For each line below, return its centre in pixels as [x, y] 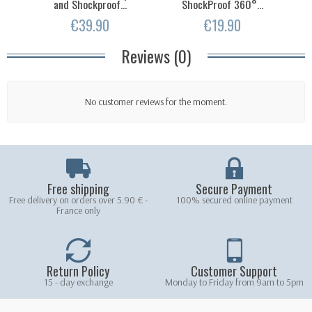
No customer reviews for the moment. [156, 101]
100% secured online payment [234, 200]
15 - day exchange [78, 282]
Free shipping [78, 188]
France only [78, 210]
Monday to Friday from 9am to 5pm [234, 282]
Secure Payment [234, 188]
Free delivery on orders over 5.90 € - [78, 200]
